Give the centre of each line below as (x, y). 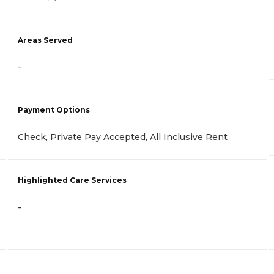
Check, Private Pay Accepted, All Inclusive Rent (123, 137)
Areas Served (45, 40)
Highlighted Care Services (72, 180)
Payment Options (54, 109)
